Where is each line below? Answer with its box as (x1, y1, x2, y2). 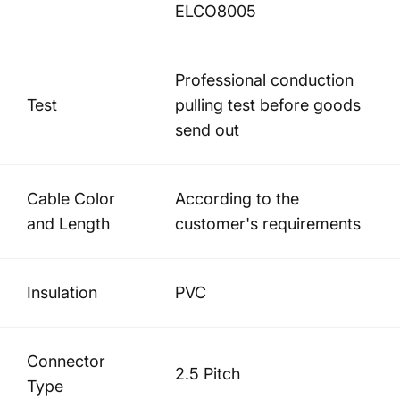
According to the (175, 188, 299, 208)
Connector (27, 351, 105, 371)
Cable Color (27, 188, 115, 208)
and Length (27, 213, 110, 233)
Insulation (27, 282, 97, 302)
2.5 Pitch (175, 363, 240, 383)
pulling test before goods (175, 95, 361, 114)
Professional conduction (175, 70, 354, 89)
